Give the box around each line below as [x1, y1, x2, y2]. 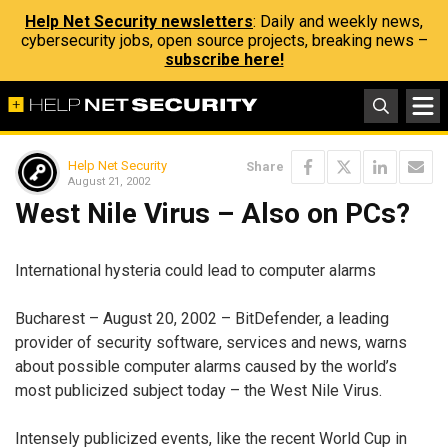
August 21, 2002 [68, 174, 150, 188]
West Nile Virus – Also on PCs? [15, 197, 410, 230]
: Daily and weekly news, [253, 12, 423, 31]
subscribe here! [164, 50, 284, 69]
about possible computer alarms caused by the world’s [15, 356, 397, 376]
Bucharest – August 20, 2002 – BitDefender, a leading [15, 308, 389, 328]
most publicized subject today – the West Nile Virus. [15, 380, 382, 400]
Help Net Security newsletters [25, 12, 253, 31]
